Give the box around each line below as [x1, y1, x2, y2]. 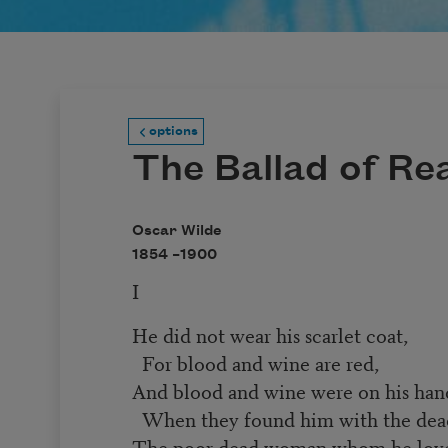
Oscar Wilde [132, 223, 223, 240]
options [148, 124, 198, 139]
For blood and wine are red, [132, 347, 380, 377]
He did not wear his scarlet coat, [132, 319, 409, 349]
